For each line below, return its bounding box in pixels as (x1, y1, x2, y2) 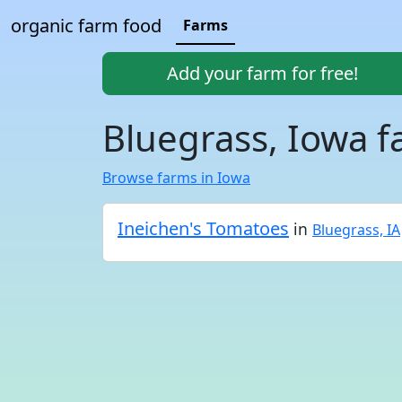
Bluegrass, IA (312, 220, 400, 240)
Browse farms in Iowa (102, 168, 250, 188)
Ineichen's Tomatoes (118, 216, 289, 240)
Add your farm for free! (166, 61, 358, 85)
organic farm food (11, 13, 162, 38)
